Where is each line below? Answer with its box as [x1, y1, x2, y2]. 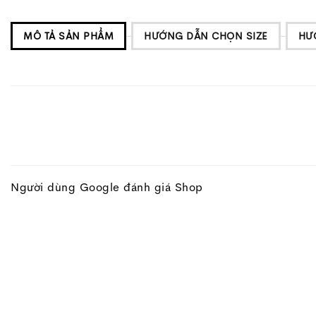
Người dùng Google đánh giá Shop [11, 180, 203, 195]
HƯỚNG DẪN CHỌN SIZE [144, 30, 268, 42]
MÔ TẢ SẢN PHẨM [23, 30, 114, 42]
